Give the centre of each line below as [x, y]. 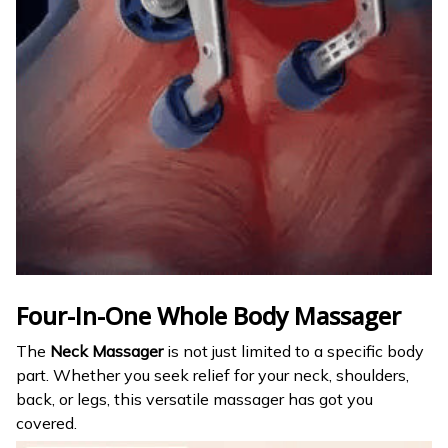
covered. [46, 422]
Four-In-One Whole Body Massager [208, 316]
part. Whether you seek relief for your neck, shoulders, [212, 374]
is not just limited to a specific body [293, 350]
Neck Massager [106, 350]
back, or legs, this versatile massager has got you [194, 398]
